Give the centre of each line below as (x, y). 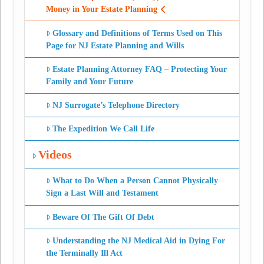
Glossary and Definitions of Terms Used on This (138, 33)
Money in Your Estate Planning (101, 9)
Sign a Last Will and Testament (102, 193)
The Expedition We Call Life (104, 129)
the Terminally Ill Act (84, 253)
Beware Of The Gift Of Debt (104, 217)
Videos (55, 155)
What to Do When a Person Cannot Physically (136, 181)
